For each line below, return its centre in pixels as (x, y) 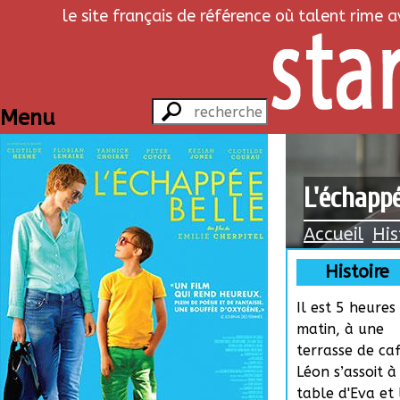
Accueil (333, 234)
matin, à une (340, 329)
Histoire (357, 272)
